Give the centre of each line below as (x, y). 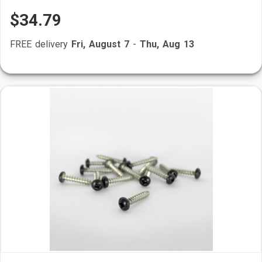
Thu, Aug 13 (167, 44)
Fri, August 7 (100, 44)
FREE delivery (41, 44)
